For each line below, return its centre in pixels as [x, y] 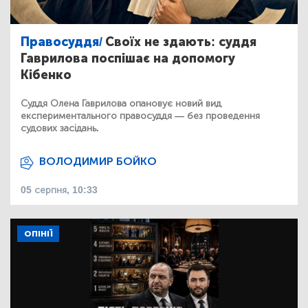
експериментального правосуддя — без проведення [140, 115]
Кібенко [46, 75]
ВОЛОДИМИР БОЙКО [98, 161]
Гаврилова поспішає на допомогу [128, 58]
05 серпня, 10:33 [59, 190]
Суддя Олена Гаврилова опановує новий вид [121, 103]
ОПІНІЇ [38, 233]
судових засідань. [60, 128]
